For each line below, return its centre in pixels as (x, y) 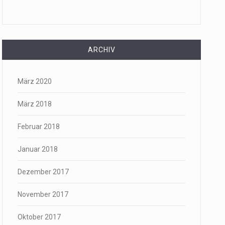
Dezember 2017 (43, 172)
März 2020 (35, 81)
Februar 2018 (39, 127)
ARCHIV (101, 50)
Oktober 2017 (39, 217)
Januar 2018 (38, 149)
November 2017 (43, 194)
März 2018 (35, 104)
